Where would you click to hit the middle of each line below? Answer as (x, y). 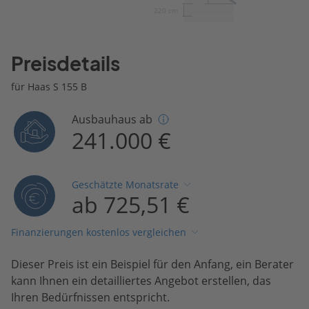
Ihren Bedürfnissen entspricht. (90, 297)
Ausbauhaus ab (112, 119)
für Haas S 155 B (49, 86)
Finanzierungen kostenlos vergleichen (99, 232)
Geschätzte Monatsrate (126, 185)
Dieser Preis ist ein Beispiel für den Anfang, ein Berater (152, 264)
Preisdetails (66, 63)
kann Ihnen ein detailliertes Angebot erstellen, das (141, 280)
